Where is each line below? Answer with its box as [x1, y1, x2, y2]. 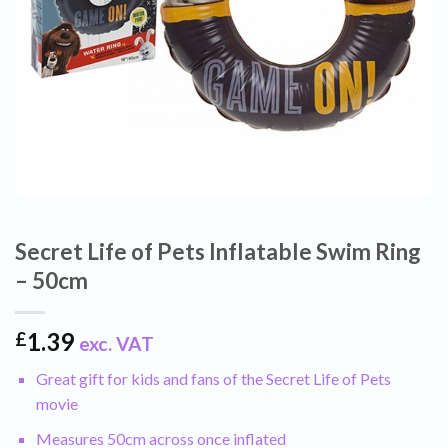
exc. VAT [79, 332, 154, 355]
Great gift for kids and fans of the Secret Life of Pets [35, 369, 391, 388]
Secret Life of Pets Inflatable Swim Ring [15, 238, 421, 265]
